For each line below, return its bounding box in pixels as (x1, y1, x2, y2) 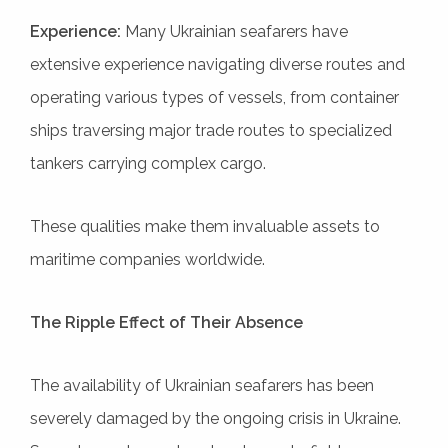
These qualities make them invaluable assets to (30, 216, 380, 236)
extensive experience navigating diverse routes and (30, 54, 405, 74)
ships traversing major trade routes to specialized (30, 120, 392, 140)
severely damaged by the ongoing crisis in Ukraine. (30, 408, 401, 428)
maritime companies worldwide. (30, 249, 265, 269)
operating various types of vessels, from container (30, 87, 399, 107)
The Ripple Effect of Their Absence (30, 312, 303, 332)
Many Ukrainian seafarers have (121, 21, 348, 41)
